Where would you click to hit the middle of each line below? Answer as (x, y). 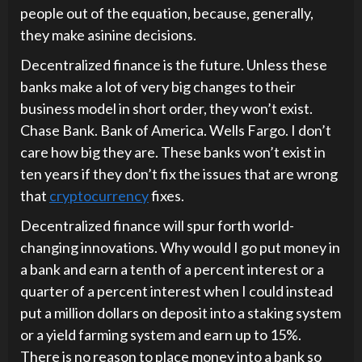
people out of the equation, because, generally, (167, 13)
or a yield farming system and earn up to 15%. (161, 335)
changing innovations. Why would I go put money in (180, 247)
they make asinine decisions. (108, 35)
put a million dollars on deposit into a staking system (181, 313)
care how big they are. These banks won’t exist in (173, 152)
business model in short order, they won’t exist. (166, 108)
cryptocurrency (99, 196)
